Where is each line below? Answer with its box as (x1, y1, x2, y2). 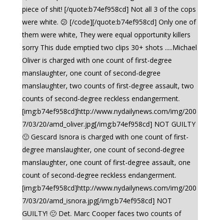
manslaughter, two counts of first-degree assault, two (22, 81, 194, 90)
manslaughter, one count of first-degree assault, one (22, 158, 191, 167)
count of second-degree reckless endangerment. (22, 170, 176, 180)
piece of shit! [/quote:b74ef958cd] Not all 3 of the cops (22, 4, 196, 14)
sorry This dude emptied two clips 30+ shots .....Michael (22, 43, 197, 52)
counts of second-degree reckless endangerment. (22, 94, 180, 103)
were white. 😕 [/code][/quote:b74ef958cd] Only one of (22, 17, 196, 27)
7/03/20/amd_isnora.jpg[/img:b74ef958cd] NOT (22, 196, 172, 205)
